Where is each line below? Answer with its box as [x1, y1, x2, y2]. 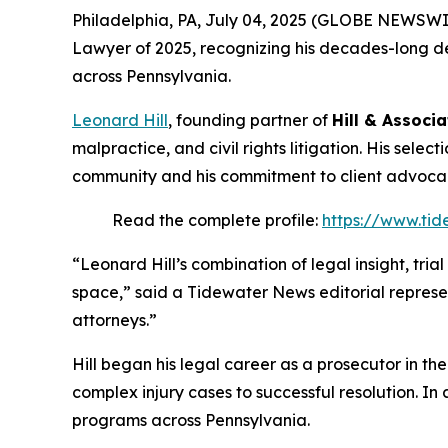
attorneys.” [72, 310, 157, 331]
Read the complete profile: [112, 210, 322, 231]
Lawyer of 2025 [72, 38, 192, 59]
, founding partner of [168, 110, 332, 131]
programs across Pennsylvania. [72, 410, 310, 431]
